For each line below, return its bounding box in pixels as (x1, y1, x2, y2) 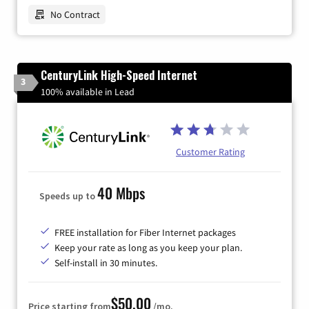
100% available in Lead (41, 86, 134, 99)
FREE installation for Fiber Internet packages (54, 226, 236, 239)
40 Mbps (97, 181, 145, 203)
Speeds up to (39, 189, 97, 202)
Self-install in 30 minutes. (54, 256, 157, 269)
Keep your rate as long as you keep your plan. (54, 241, 242, 254)
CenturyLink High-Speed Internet (41, 67, 197, 84)
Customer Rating (176, 146, 245, 159)
